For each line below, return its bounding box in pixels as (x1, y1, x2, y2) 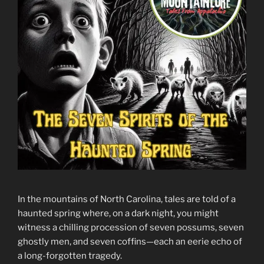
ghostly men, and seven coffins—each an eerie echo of (18, 236, 242, 247)
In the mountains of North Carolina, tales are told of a (18, 194, 236, 205)
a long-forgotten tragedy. (18, 250, 126, 262)
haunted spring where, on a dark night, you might (18, 208, 219, 219)
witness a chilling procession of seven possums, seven (18, 222, 244, 233)
